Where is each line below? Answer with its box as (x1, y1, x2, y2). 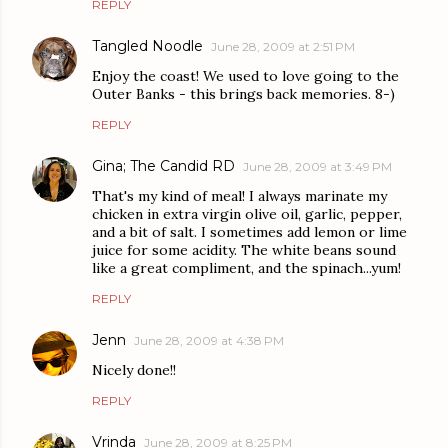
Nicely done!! (92, 361, 176, 380)
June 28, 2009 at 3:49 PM (243, 159, 392, 175)
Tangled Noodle (92, 37, 203, 56)
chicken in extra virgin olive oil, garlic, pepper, (92, 205, 402, 224)
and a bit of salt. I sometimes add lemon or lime (92, 223, 407, 242)
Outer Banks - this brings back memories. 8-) (92, 85, 395, 104)
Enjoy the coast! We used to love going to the (92, 67, 399, 86)
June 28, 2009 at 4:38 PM (134, 333, 284, 349)
